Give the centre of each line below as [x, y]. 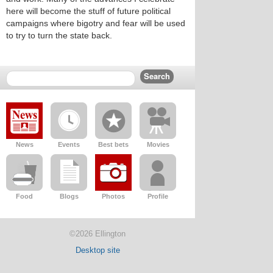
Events [69, 144]
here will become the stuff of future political [88, 11]
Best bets [113, 144]
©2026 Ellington [97, 234]
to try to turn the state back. [59, 35]
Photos [113, 196]
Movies [158, 144]
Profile [158, 196]
